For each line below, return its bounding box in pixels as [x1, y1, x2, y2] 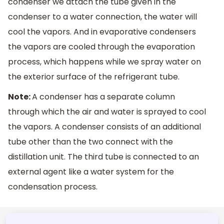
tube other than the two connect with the [8, 135, 173, 147]
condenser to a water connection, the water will [8, 11, 197, 23]
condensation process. [8, 180, 97, 192]
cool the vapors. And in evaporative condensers [8, 26, 196, 38]
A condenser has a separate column [32, 90, 175, 102]
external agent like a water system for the [8, 165, 174, 177]
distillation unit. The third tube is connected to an [8, 150, 199, 162]
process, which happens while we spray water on [8, 56, 201, 68]
